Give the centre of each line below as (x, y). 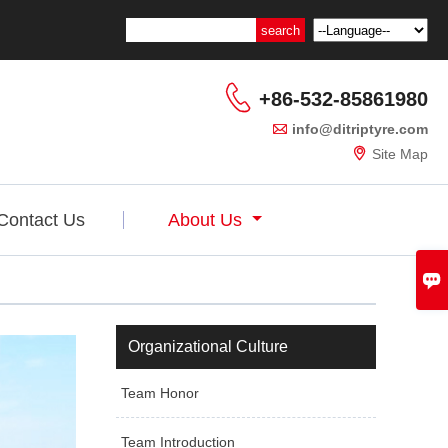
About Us (207, 220)
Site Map (400, 154)
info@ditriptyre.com (360, 129)
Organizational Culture (208, 346)
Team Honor (160, 393)
